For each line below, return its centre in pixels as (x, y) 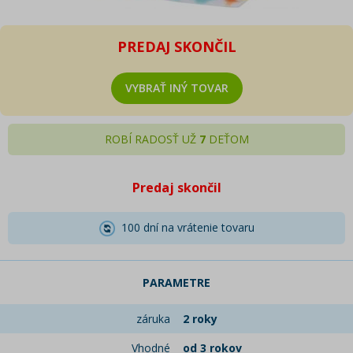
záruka (153, 319)
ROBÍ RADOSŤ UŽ (152, 139)
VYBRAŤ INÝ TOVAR (176, 88)
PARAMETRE (176, 283)
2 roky (200, 319)
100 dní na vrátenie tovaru (184, 227)
